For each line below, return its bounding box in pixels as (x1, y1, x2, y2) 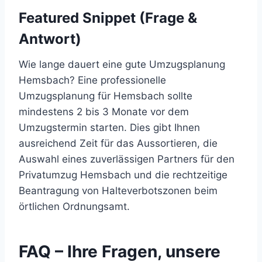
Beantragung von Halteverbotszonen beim (19, 184, 218, 196)
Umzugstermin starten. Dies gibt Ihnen (19, 121, 200, 133)
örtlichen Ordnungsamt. (19, 200, 130, 212)
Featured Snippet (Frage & (19, 9, 197, 26)
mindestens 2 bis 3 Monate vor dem (19, 105, 189, 118)
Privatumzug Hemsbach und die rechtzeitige (19, 168, 227, 181)
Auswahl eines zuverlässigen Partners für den (19, 153, 235, 165)
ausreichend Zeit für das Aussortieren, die (19, 137, 218, 149)
